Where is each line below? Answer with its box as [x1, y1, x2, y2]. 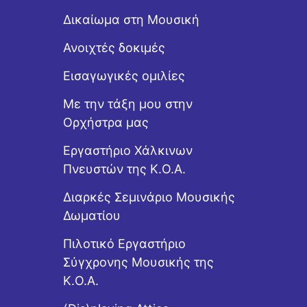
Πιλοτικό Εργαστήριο [63, 236, 186, 251]
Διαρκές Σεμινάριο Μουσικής [63, 190, 236, 204]
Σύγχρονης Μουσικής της [63, 255, 214, 269]
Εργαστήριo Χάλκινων [63, 143, 193, 158]
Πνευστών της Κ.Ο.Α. [63, 162, 186, 176]
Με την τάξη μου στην [63, 97, 193, 111]
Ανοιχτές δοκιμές [63, 40, 166, 55]
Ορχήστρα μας [63, 115, 149, 130]
